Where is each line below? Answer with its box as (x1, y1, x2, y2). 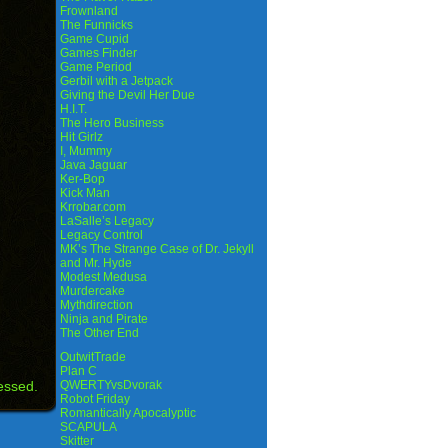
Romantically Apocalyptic (60, 406, 196, 420)
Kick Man (60, 186, 110, 200)
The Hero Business (60, 116, 164, 130)
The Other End (60, 326, 139, 340)
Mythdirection (60, 298, 133, 312)
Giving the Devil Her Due (60, 88, 195, 102)
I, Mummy (60, 144, 112, 158)
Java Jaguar (60, 158, 127, 172)
